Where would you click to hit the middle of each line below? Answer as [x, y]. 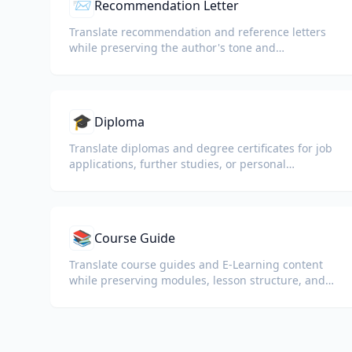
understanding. [110, 180]
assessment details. [121, 296]
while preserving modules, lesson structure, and [197, 280]
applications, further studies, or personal [178, 164]
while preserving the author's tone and [172, 48]
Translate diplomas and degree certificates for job [201, 148]
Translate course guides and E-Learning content [196, 264]
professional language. [130, 63]
